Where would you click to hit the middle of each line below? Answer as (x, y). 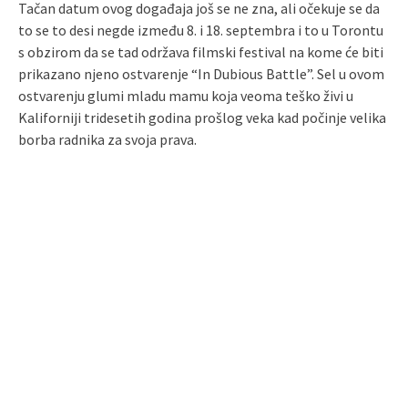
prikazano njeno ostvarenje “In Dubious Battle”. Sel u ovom (201, 73)
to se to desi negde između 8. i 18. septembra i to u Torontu (201, 30)
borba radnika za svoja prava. (107, 139)
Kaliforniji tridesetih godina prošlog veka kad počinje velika (202, 117)
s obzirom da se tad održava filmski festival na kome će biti (201, 51)
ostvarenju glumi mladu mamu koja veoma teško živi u (186, 95)
